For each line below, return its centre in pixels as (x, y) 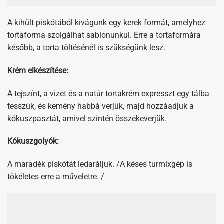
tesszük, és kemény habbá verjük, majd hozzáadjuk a (101, 36)
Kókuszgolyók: (34, 72)
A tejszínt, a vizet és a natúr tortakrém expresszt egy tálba (108, 24)
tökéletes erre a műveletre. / (56, 107)
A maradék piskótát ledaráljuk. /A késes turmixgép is (100, 94)
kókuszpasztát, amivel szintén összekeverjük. (87, 49)
